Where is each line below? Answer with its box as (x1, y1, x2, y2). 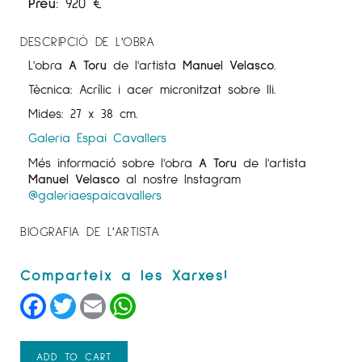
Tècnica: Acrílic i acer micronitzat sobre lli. (28, 81, 276, 97)
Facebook (46, 291, 108, 309)
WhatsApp (136, 291, 203, 309)
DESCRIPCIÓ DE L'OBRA (20, 33, 154, 49)
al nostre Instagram (120, 170, 241, 187)
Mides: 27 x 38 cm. (28, 105, 138, 121)
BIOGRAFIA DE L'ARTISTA (20, 223, 159, 239)
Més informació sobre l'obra (28, 154, 199, 170)
